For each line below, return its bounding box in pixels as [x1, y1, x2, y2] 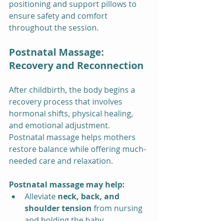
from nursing [92, 202, 145, 214]
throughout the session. [9, 22, 99, 33]
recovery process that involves [9, 96, 124, 107]
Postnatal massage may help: [9, 179, 125, 190]
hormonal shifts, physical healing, [9, 108, 135, 119]
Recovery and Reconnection [9, 58, 144, 72]
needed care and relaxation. [9, 155, 113, 166]
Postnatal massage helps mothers [9, 131, 138, 143]
